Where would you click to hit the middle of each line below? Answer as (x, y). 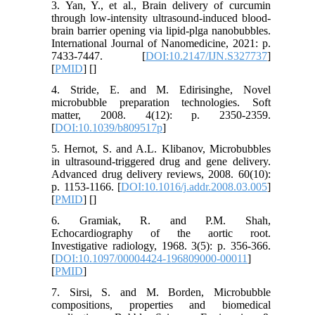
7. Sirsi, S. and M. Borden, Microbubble (161, 292)
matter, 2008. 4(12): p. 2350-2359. (161, 115)
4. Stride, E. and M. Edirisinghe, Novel (161, 89)
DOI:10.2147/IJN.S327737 (206, 56)
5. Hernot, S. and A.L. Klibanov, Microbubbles (161, 148)
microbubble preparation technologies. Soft (161, 102)
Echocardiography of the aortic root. (161, 233)
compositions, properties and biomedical (161, 304)
